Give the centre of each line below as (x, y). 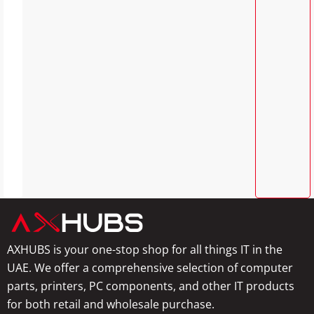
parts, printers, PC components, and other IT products (151, 286)
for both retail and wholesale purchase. (111, 304)
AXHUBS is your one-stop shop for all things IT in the (145, 250)
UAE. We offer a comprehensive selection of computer (150, 268)
